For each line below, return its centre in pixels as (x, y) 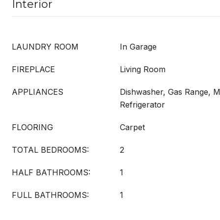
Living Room (143, 69)
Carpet (132, 127)
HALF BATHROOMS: (51, 172)
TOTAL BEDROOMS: (50, 150)
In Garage (138, 47)
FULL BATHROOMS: (50, 195)
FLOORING (32, 127)
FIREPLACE (33, 69)
